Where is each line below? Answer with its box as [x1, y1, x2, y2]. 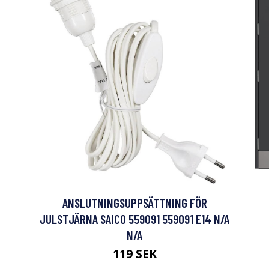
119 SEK [112, 245, 157, 262]
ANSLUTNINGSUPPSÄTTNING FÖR [62, 195, 207, 210]
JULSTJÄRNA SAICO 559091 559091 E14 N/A [40, 211, 229, 226]
